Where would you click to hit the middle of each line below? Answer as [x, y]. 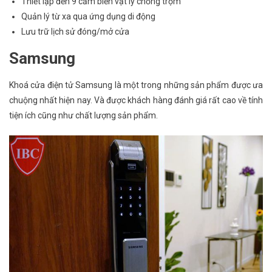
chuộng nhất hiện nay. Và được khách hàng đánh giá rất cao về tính [136, 100]
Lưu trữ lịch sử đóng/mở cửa [75, 32]
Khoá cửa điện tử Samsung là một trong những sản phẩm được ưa [136, 85]
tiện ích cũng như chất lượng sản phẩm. [83, 115]
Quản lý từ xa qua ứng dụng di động [88, 16]
